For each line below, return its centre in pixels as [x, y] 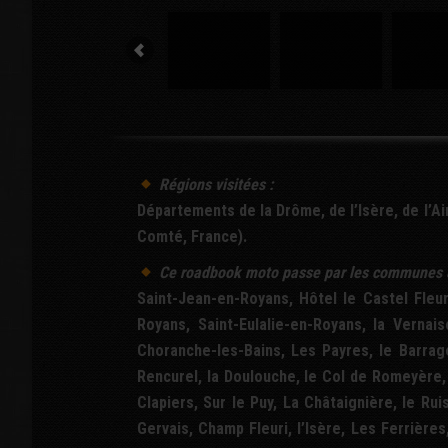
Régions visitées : [214, 184]
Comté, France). [192, 236]
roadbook [211, 272]
